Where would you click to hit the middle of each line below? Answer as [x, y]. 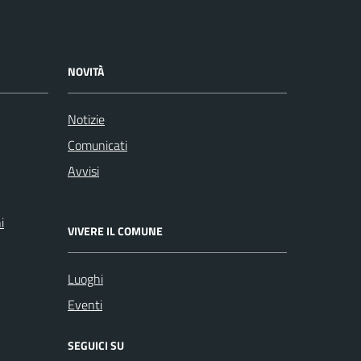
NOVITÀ [86, 71]
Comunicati [98, 145]
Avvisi [83, 170]
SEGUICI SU [96, 345]
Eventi [85, 304]
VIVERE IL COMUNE [115, 230]
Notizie [86, 119]
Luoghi [85, 278]
